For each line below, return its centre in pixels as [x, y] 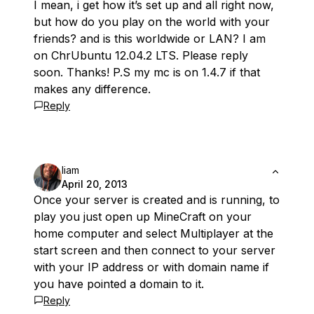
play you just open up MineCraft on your [143, 217]
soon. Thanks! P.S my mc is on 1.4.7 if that [147, 73]
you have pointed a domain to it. [119, 284]
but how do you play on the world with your [152, 22]
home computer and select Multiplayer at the [153, 234]
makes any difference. [92, 89]
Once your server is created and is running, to [157, 200]
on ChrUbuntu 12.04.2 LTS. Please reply [141, 56]
